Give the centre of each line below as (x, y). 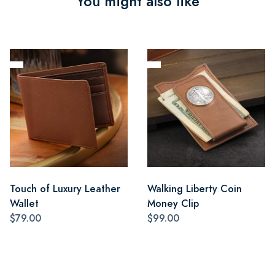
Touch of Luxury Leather (65, 188)
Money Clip (173, 203)
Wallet (24, 203)
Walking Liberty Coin (195, 188)
